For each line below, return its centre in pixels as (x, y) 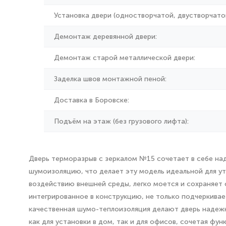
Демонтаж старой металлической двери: (125, 58)
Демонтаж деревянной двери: (105, 37)
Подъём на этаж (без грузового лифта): (121, 121)
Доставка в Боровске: (92, 100)
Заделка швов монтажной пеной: (110, 79)
